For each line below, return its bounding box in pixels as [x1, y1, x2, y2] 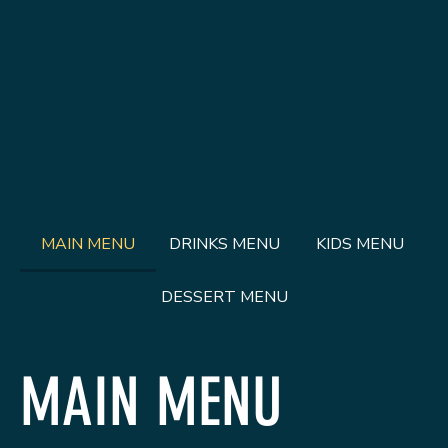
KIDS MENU [316, 233, 404, 256]
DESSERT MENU [160, 286, 288, 309]
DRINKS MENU [168, 233, 280, 256]
